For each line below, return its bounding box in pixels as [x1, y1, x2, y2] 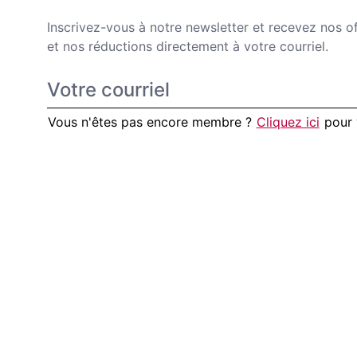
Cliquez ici [256, 114, 320, 130]
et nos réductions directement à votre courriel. [46, 38, 328, 54]
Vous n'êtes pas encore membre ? [47, 114, 252, 130]
